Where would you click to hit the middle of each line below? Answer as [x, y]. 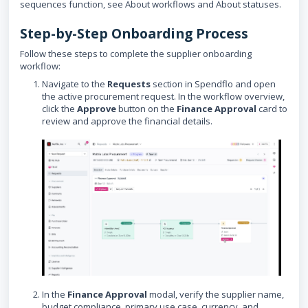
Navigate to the [75, 84]
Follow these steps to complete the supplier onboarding [136, 54]
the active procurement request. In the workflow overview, [163, 96]
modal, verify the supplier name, [216, 294]
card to [272, 109]
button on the [146, 109]
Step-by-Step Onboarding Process [134, 33]
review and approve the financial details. [127, 121]
